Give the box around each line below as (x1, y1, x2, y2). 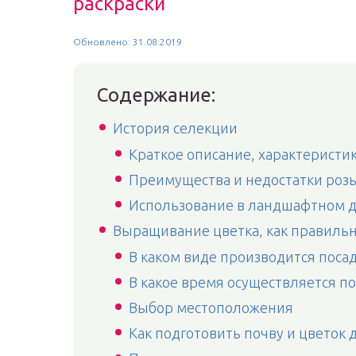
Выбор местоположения (129, 300, 293, 315)
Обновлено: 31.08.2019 (73, 37, 182, 47)
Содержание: (97, 84, 215, 106)
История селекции (113, 120, 238, 136)
